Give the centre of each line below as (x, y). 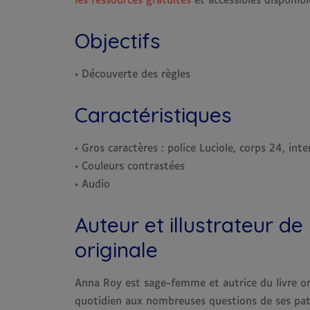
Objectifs (118, 41)
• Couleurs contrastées (130, 166)
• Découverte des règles (133, 74)
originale (116, 250)
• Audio (92, 184)
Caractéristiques (153, 115)
